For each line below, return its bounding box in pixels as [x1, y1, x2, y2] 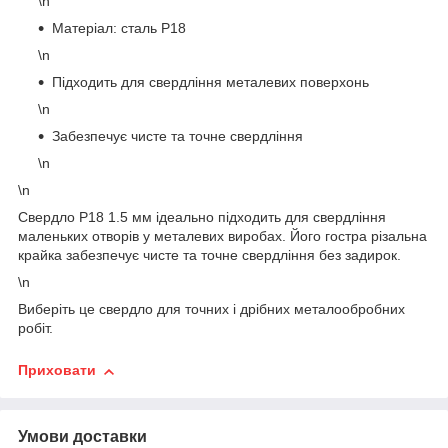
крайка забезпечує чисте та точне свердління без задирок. [18, 247, 401, 264]
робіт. [18, 320, 53, 337]
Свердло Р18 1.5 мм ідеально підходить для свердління [18, 209, 386, 226]
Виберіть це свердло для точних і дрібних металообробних [18, 301, 405, 318]
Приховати [18, 362, 96, 379]
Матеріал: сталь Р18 [52, 20, 186, 37]
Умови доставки [18, 427, 147, 445]
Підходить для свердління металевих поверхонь [52, 74, 369, 91]
